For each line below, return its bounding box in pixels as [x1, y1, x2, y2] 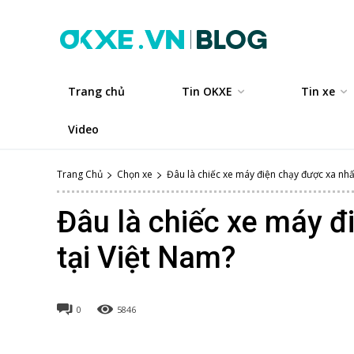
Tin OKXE [182, 84, 232, 99]
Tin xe [301, 84, 335, 99]
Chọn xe [117, 168, 153, 181]
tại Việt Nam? [57, 240, 235, 275]
